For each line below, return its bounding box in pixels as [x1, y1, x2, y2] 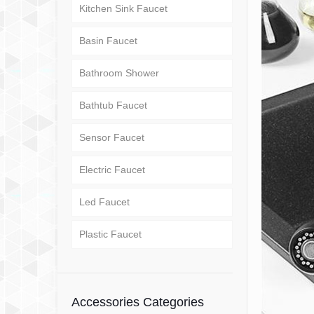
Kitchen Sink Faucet [79, 3, 168, 15]
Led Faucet [79, 196, 130, 208]
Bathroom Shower [79, 67, 159, 79]
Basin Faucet [79, 35, 137, 47]
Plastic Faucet [79, 228, 142, 240]
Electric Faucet [79, 164, 145, 176]
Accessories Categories [71, 295, 204, 310]
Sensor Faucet [79, 132, 144, 144]
